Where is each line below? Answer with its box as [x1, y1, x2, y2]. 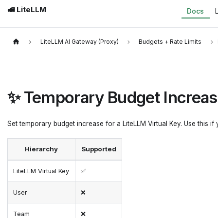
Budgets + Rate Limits [139, 38, 202, 46]
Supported [81, 145, 116, 153]
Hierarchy [25, 145, 58, 153]
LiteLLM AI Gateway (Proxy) [40, 38, 119, 46]
